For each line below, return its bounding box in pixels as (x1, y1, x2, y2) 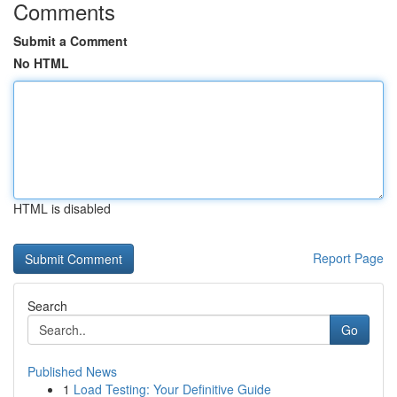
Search (27, 297, 67, 315)
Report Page (313, 249, 384, 267)
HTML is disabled (13, 199, 111, 217)
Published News (27, 362, 117, 380)
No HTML (13, 54, 69, 72)
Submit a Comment (13, 32, 128, 50)
